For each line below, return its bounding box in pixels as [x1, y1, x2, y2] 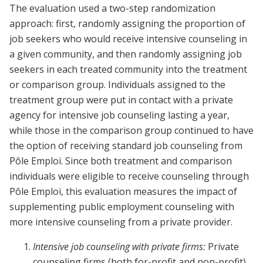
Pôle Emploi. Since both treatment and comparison [9, 154, 232, 168]
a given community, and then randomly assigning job [9, 48, 242, 61]
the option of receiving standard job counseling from [9, 139, 242, 153]
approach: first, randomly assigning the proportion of [9, 17, 245, 31]
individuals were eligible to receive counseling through [9, 170, 249, 183]
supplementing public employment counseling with [9, 200, 234, 214]
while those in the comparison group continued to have [9, 124, 254, 137]
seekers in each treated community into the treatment [9, 63, 247, 76]
